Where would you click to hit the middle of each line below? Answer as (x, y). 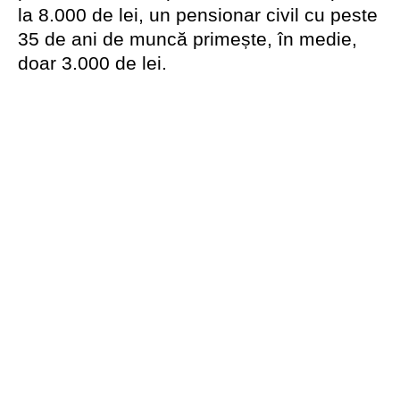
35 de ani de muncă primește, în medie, (187, 39)
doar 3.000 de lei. (92, 63)
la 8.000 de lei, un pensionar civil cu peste (198, 15)
